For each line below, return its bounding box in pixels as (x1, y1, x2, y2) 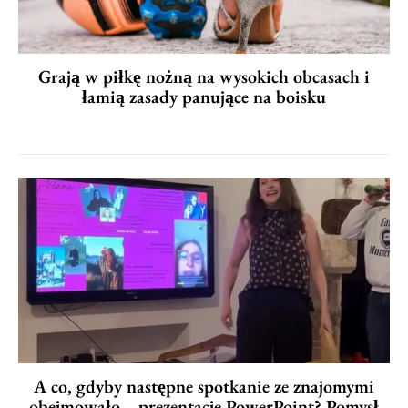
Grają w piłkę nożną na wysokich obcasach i (38, 64, 370, 88)
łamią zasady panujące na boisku (82, 84, 326, 108)
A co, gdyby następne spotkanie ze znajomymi (34, 373, 374, 398)
